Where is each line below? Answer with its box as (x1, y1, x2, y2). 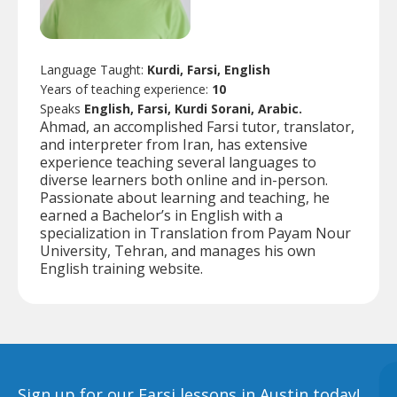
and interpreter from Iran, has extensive (40, 134, 307, 154)
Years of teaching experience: (40, 80, 212, 97)
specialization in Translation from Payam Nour (40, 222, 351, 243)
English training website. (40, 258, 203, 278)
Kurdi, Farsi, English (147, 60, 270, 78)
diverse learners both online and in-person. (40, 169, 328, 190)
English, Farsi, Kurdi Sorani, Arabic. (84, 99, 302, 117)
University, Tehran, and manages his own (40, 240, 315, 261)
